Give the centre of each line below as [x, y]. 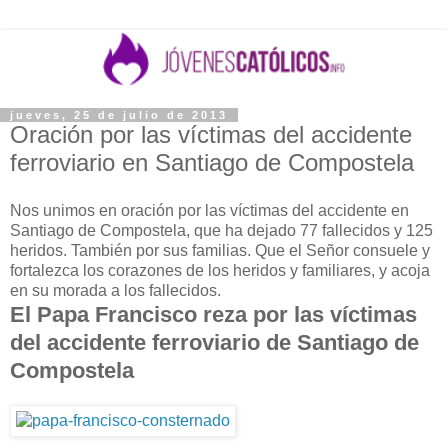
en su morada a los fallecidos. [115, 291]
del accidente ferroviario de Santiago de [214, 343]
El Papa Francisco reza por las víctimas [213, 315]
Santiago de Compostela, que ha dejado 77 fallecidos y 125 [221, 231]
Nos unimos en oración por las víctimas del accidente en [209, 211]
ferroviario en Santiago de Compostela [212, 163]
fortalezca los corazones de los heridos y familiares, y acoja [220, 271]
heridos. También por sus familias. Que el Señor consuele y [220, 251]
